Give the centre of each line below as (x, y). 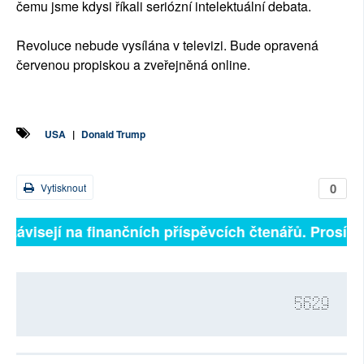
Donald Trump (113, 134)
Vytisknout (62, 187)
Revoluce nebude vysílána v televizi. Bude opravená (167, 45)
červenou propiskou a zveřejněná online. (133, 64)
